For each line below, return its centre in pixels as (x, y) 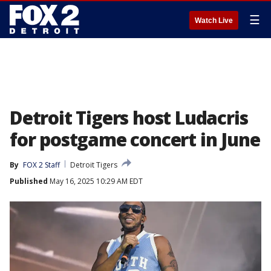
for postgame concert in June (135, 139)
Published (29, 181)
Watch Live (214, 21)
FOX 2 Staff (41, 165)
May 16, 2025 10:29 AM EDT (95, 181)
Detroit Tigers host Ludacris (129, 118)
